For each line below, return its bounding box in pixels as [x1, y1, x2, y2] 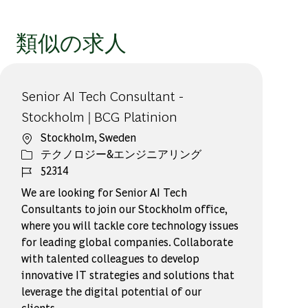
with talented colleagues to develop [21, 250, 200, 265]
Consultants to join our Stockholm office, [21, 201, 228, 216]
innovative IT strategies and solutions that [21, 267, 235, 282]
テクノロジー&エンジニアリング [41, 146, 202, 161]
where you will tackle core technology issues [21, 217, 239, 232]
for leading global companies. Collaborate [21, 234, 234, 249]
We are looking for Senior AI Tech [21, 184, 188, 199]
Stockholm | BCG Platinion [21, 106, 178, 125]
